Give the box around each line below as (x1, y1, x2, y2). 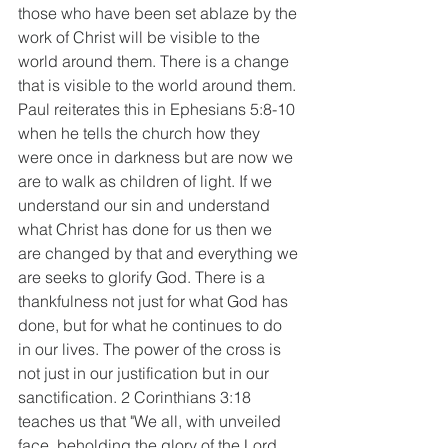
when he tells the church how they (18, 122, 264, 143)
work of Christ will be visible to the (18, 26, 264, 47)
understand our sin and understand (18, 194, 274, 215)
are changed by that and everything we (18, 242, 302, 263)
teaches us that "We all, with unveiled (18, 410, 285, 431)
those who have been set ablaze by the (18, 2, 301, 23)
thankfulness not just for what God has (18, 290, 292, 311)
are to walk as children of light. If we (18, 170, 276, 191)
